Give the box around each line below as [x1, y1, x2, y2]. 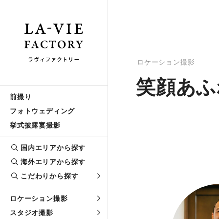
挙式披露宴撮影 [10, 121, 61, 129]
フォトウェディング [10, 107, 75, 115]
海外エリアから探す [21, 157, 86, 166]
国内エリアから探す [21, 143, 86, 152]
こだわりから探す [21, 172, 79, 180]
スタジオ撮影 [10, 208, 53, 217]
